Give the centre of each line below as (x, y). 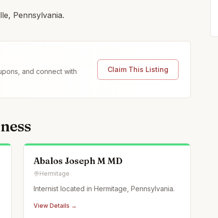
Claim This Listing (138, 69)
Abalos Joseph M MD (78, 161)
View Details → (55, 206)
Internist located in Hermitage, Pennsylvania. (104, 189)
